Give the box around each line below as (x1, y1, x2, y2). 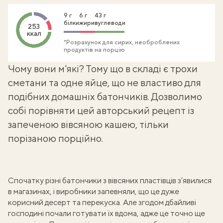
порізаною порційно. (8, 132, 105, 144)
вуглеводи (95, 19, 125, 26)
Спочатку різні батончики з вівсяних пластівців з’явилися (8, 176, 212, 185)
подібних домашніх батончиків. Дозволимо (8, 91, 202, 102)
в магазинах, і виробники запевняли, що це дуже (8, 187, 179, 196)
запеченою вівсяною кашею (8, 118, 135, 130)
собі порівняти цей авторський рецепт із (8, 105, 194, 116)
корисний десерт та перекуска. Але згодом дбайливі (8, 198, 196, 207)
